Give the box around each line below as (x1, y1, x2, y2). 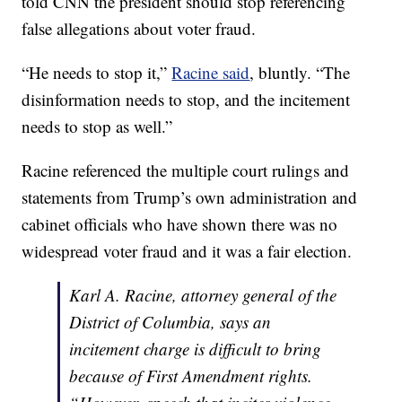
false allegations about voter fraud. (22, 17, 257, 40)
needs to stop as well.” (22, 115, 173, 138)
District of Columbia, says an (69, 310, 272, 334)
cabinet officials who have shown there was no (22, 213, 338, 236)
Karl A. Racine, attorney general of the (69, 284, 337, 307)
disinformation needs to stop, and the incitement (22, 88, 351, 111)
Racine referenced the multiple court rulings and (22, 159, 350, 182)
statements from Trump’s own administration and (22, 186, 358, 209)
